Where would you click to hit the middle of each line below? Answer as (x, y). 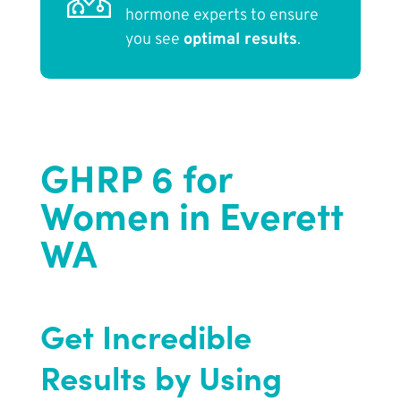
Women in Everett (192, 214)
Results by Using (161, 377)
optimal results (240, 40)
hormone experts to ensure (222, 16)
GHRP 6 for (136, 177)
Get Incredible (145, 336)
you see (154, 40)
